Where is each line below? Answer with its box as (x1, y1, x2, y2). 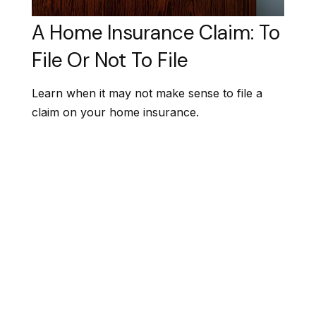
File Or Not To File (32, 47, 188, 74)
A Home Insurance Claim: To (32, 20, 280, 47)
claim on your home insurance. (32, 105, 199, 120)
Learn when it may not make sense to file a (32, 86, 262, 101)
